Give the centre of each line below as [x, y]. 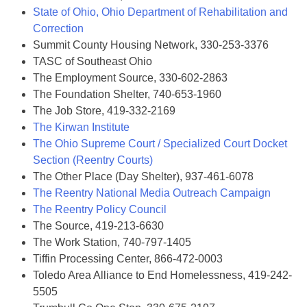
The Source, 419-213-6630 [98, 226]
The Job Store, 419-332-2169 [104, 111]
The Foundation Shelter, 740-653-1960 [127, 94]
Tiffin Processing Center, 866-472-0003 [128, 259]
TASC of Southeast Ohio [93, 61]
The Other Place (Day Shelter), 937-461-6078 [143, 176]
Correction [58, 28]
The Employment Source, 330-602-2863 [130, 78]
